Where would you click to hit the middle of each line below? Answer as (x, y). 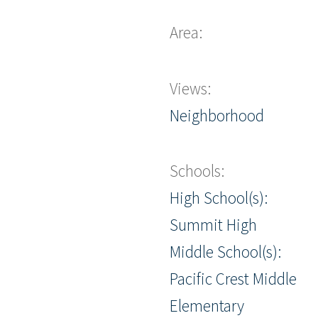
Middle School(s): (226, 252)
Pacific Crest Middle (233, 279)
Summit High (213, 225)
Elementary (207, 306)
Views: (191, 88)
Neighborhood (217, 115)
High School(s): (219, 198)
